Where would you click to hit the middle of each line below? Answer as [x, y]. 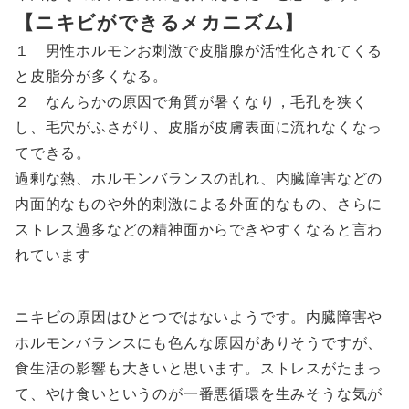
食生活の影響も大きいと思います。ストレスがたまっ [199, 368]
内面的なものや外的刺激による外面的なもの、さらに [199, 204]
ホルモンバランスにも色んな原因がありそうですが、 [199, 342]
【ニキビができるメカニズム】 [160, 22]
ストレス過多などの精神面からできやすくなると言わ [199, 229]
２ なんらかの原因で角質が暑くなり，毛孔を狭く [191, 101]
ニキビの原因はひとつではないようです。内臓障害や [199, 317]
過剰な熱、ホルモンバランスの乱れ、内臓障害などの [199, 178]
